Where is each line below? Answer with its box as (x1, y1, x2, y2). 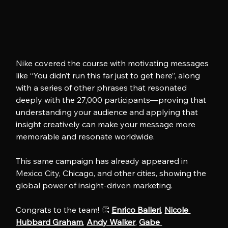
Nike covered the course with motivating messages (16, 58, 211, 69)
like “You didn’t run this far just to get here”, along (16, 70, 203, 81)
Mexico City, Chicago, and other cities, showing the (16, 168, 209, 179)
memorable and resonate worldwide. (16, 131, 155, 142)
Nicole (164, 205, 191, 215)
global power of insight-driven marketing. (16, 180, 173, 191)
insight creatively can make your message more (16, 119, 198, 130)
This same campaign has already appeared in (16, 156, 190, 166)
